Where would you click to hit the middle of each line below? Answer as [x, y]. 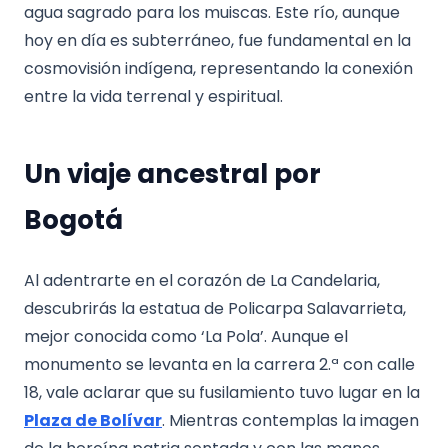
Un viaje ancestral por [172, 173]
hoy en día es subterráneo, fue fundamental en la [217, 40]
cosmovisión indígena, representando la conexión [218, 68]
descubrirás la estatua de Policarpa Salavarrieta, [215, 308]
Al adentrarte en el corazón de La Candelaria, [202, 280]
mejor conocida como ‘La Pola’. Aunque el [186, 336]
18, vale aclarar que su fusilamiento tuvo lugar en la [222, 392]
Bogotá [73, 219]
